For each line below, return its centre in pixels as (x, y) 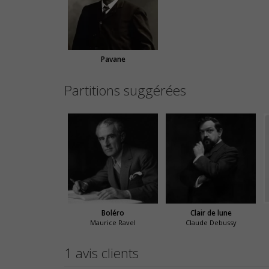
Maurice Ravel (113, 223)
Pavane (113, 59)
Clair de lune (211, 213)
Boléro (113, 213)
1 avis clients (101, 253)
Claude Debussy (211, 223)
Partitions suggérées (125, 90)
